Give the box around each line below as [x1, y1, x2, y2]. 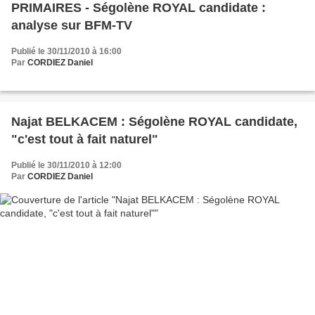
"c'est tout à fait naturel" [11, 132, 158, 147]
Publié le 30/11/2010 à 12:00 [11, 160, 122, 171]
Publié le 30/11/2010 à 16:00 [11, 46, 122, 57]
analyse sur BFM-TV [11, 18, 132, 33]
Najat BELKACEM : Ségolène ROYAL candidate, [11, 115, 297, 129]
